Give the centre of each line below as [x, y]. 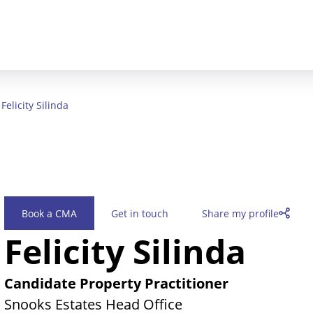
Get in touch [140, 213]
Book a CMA [49, 213]
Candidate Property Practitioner [116, 283]
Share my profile [240, 213]
